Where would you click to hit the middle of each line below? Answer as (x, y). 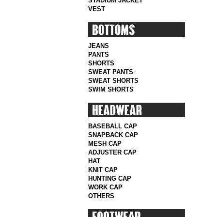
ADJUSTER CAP (112, 152)
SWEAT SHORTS (113, 81)
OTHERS (101, 196)
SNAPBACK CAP (113, 135)
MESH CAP (105, 144)
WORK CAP (105, 187)
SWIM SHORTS (111, 89)
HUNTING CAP (110, 178)
